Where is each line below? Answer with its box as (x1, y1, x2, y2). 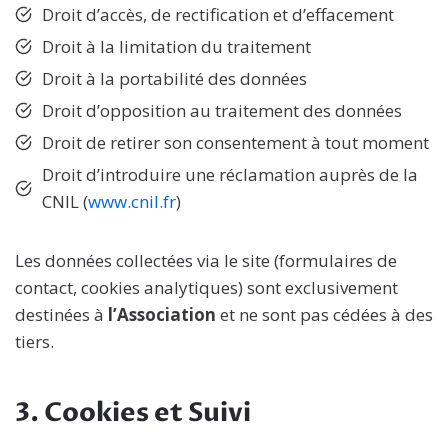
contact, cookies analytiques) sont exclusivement (15, 276, 398, 299)
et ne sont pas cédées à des (216, 303, 433, 326)
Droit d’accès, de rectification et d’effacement (42, 3, 394, 26)
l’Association (108, 303, 216, 326)
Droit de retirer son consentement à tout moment (42, 131, 429, 154)
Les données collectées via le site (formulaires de (15, 249, 397, 272)
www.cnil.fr (88, 190, 176, 213)
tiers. (15, 330, 54, 353)
